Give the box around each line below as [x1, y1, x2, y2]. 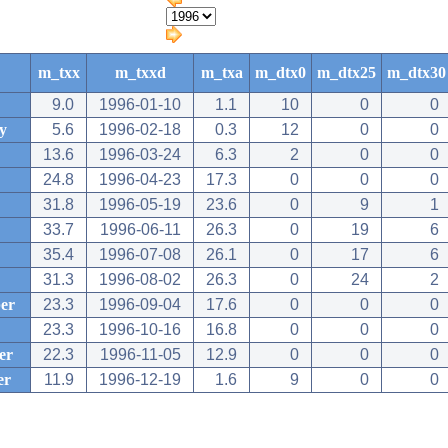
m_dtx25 [317, 64, 376, 81]
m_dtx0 [255, 64, 306, 81]
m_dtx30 [387, 64, 446, 81]
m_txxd [114, 64, 166, 81]
